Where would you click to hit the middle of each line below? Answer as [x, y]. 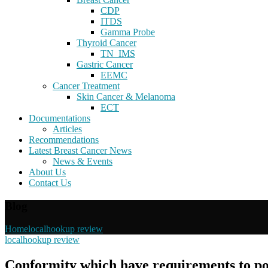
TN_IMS [118, 54]
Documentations [60, 118]
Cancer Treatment [86, 86]
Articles [67, 129]
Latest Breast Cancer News [80, 150]
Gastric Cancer [105, 64]
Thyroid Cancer [106, 43]
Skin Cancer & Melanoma [126, 97]
